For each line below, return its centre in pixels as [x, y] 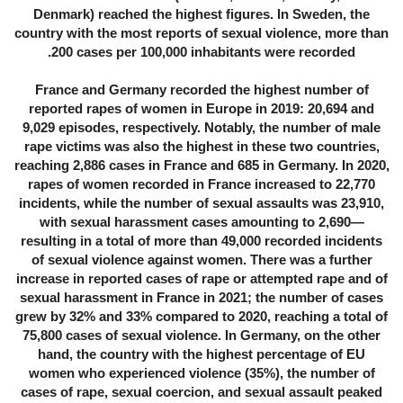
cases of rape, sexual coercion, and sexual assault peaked [201, 392]
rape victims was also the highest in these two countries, [201, 147]
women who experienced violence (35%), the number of [201, 373]
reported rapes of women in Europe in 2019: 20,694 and [201, 109]
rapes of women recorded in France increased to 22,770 [201, 184]
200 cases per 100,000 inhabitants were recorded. [203, 52]
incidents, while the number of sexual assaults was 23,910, [201, 203]
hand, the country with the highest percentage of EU [201, 354]
